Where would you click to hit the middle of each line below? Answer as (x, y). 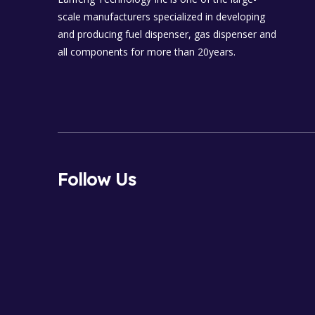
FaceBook (97, 295)
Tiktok (191, 295)
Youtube (285, 295)
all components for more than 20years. (147, 52)
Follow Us (97, 179)
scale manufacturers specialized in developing (161, 17)
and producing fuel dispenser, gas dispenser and (167, 34)
